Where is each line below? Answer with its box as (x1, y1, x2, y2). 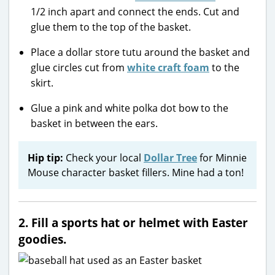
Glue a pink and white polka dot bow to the (31, 101, 228, 115)
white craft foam (127, 60, 209, 74)
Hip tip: (28, 150, 63, 165)
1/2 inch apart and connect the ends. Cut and (31, 4, 239, 18)
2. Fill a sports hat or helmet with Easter (18, 214, 248, 231)
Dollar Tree (144, 150, 197, 165)
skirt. (31, 76, 53, 90)
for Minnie (197, 150, 247, 165)
